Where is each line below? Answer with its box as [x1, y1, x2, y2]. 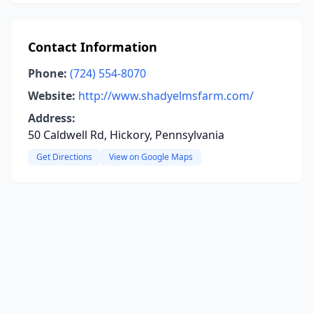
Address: [28, 110, 75, 126]
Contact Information [28, 38, 157, 55]
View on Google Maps [109, 151, 193, 163]
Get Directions [36, 151, 92, 163]
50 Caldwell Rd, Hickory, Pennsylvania [28, 127, 224, 143]
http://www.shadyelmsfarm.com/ [78, 88, 254, 103]
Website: [28, 88, 75, 103]
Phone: [28, 66, 67, 81]
